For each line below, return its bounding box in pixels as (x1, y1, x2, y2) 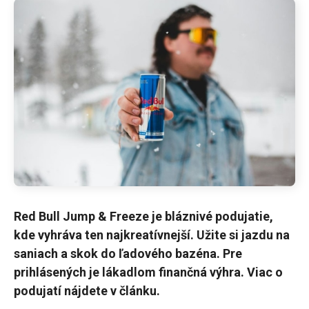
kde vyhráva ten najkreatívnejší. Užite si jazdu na (14, 227, 290, 242)
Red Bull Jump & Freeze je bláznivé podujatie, (14, 208, 273, 223)
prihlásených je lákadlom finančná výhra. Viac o (14, 264, 283, 279)
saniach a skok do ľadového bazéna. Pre (14, 246, 242, 261)
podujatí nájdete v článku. (14, 283, 160, 298)
